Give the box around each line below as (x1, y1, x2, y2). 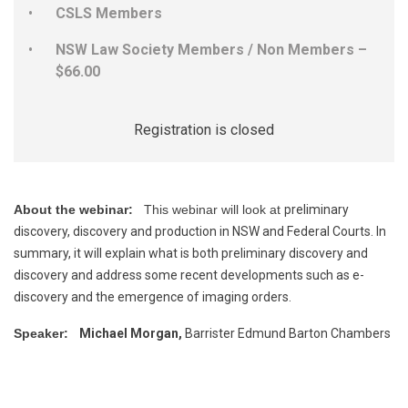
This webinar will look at (144, 202, 284, 218)
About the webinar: (14, 202, 137, 218)
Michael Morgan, (79, 326, 182, 342)
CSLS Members (56, 5, 162, 23)
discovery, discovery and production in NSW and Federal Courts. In (14, 224, 386, 240)
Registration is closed (134, 121, 274, 139)
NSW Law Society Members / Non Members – (56, 41, 367, 59)
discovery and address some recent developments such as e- (14, 268, 364, 283)
